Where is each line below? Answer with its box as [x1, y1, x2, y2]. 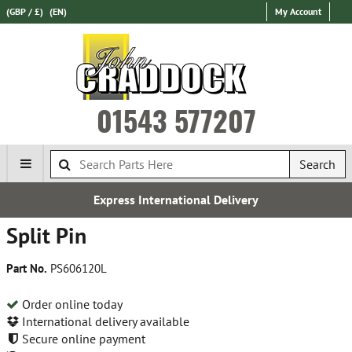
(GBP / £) [6, 5, 43, 17]
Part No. [6, 261, 47, 276]
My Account [275, 5, 321, 17]
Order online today [19, 295, 123, 312]
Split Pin [6, 221, 86, 250]
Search [299, 156, 335, 172]
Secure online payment [19, 330, 145, 346]
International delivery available [19, 313, 189, 329]
